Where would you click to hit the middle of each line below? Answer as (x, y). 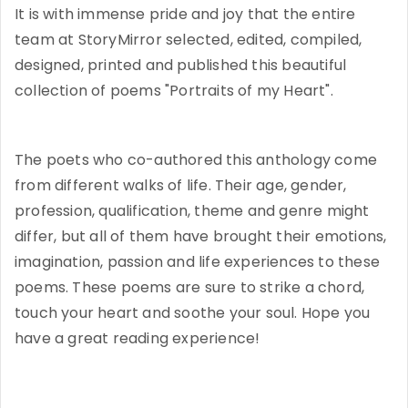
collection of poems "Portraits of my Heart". (174, 91)
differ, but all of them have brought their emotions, (201, 237)
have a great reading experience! (138, 339)
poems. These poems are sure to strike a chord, (190, 288)
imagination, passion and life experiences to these (198, 262)
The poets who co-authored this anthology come (196, 160)
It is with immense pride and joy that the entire (185, 15)
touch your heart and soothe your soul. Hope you (193, 313)
